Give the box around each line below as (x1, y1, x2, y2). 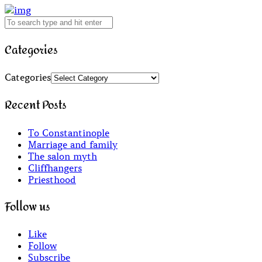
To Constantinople (28, 126, 109, 139)
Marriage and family (28, 138, 118, 150)
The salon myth (28, 150, 97, 162)
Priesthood (28, 173, 76, 185)
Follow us (5, 196, 50, 218)
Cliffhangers (28, 161, 82, 174)
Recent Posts (5, 95, 67, 116)
